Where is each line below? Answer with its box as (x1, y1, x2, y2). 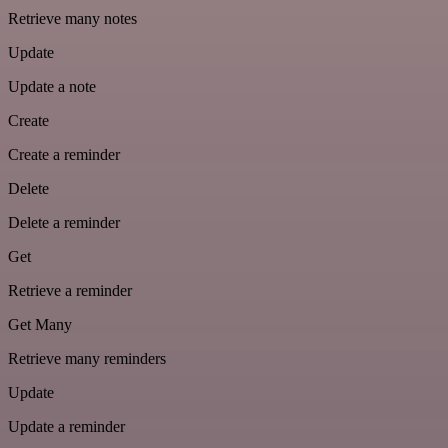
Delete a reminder (8, 214, 120, 232)
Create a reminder (8, 146, 120, 164)
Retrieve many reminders (8, 350, 166, 368)
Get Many (8, 316, 72, 334)
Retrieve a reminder (8, 282, 132, 300)
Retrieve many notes (8, 10, 137, 28)
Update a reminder (8, 418, 125, 436)
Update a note (8, 78, 96, 96)
